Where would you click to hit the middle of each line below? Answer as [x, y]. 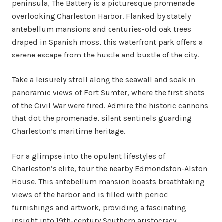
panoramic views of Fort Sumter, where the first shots [108, 92]
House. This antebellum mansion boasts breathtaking [108, 182]
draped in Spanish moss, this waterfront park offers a [107, 42]
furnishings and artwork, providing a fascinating [99, 207]
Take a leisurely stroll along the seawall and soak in [104, 80]
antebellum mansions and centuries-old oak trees [102, 29]
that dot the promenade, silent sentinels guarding [102, 118]
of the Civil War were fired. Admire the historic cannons [110, 105]
